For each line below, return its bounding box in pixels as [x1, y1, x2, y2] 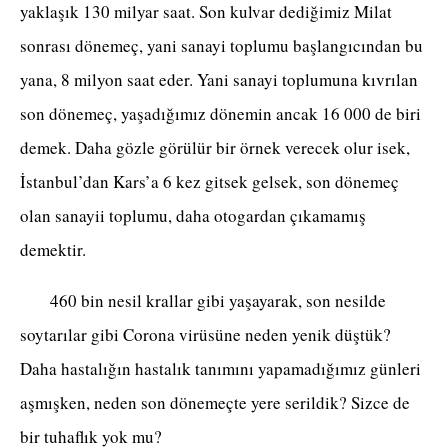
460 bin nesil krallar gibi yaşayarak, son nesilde [20, 289, 386, 313]
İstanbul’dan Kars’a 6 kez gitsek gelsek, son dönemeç [20, 170, 399, 194]
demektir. [20, 238, 116, 262]
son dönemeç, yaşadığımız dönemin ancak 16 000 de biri [20, 102, 421, 126]
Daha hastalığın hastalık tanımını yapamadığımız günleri [20, 357, 421, 381]
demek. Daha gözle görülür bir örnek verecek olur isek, [20, 136, 410, 160]
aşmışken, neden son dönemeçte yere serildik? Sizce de [20, 391, 410, 415]
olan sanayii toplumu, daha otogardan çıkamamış [20, 204, 366, 228]
